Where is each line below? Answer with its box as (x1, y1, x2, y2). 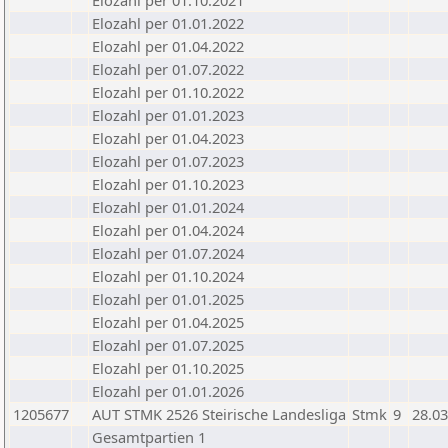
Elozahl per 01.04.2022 (92, 36, 244, 56)
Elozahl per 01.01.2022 (92, 13, 244, 33)
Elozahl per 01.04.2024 (92, 220, 244, 240)
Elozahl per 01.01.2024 (92, 197, 244, 217)
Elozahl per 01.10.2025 (92, 358, 244, 378)
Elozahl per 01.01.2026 (92, 381, 244, 401)
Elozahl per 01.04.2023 (92, 128, 244, 148)
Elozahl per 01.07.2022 (92, 59, 244, 79)
